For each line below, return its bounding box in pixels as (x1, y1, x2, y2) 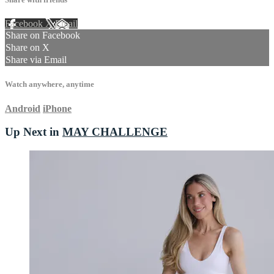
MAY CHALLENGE (62, 125, 168, 139)
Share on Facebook (6, 30, 80, 41)
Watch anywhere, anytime (5, 80, 94, 89)
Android (5, 103, 40, 114)
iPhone (43, 103, 72, 114)
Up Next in (5, 125, 62, 139)
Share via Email (6, 54, 67, 65)
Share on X (6, 42, 50, 53)
